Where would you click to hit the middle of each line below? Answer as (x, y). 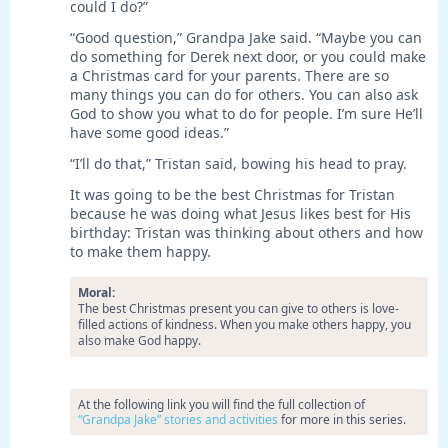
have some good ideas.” (149, 133)
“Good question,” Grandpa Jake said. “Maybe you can (246, 38)
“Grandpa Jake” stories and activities (178, 420)
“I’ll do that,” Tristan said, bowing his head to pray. (238, 164)
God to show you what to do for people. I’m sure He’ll (246, 114)
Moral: (96, 293)
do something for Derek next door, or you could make (248, 57)
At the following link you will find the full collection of (221, 405)
